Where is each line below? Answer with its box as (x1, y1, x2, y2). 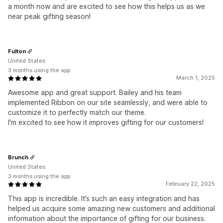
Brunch (8, 153, 28, 161)
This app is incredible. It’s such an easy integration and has (8, 194, 200, 203)
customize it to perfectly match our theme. (8, 108, 146, 117)
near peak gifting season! (8, 12, 91, 21)
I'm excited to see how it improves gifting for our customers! (8, 118, 204, 127)
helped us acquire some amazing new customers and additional (8, 204, 215, 213)
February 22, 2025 (166, 180, 215, 188)
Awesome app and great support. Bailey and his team (8, 88, 182, 97)
